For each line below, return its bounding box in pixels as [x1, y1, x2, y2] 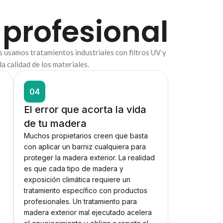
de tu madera [23, 117, 87, 130]
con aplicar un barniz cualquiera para [23, 142, 146, 151]
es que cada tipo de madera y [23, 164, 123, 173]
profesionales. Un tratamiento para [23, 197, 137, 206]
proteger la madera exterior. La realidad [23, 153, 155, 162]
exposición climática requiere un [23, 175, 130, 184]
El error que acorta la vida [23, 104, 146, 116]
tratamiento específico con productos [23, 186, 147, 195]
